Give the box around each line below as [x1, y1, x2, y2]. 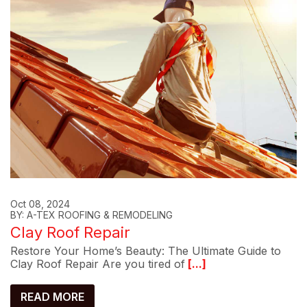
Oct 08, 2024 [10, 198, 70, 210]
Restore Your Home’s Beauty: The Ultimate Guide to [10, 244, 281, 258]
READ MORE [21, 290, 84, 304]
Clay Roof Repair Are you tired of [10, 257, 185, 271]
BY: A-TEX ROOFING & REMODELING [10, 209, 173, 221]
